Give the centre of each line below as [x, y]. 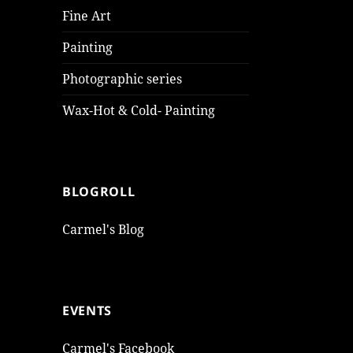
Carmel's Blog [104, 230]
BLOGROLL [99, 192]
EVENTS [87, 311]
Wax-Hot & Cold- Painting [139, 111]
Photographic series [123, 79]
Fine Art [87, 16]
